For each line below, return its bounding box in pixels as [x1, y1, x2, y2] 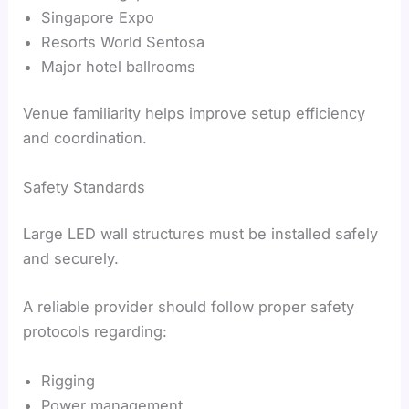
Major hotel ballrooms [41, 57, 196, 76]
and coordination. [23, 129, 148, 148]
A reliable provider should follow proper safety [23, 298, 355, 317]
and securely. [23, 249, 120, 268]
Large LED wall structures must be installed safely [23, 225, 379, 244]
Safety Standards [23, 177, 146, 196]
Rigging [41, 371, 96, 390]
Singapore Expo [41, 7, 155, 26]
